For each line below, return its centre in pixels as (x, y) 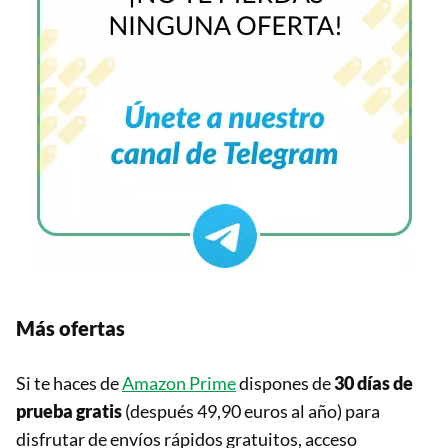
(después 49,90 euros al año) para (251, 411)
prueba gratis (69, 411)
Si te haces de (69, 383)
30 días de (372, 383)
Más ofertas (70, 328)
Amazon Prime (179, 383)
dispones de (283, 383)
